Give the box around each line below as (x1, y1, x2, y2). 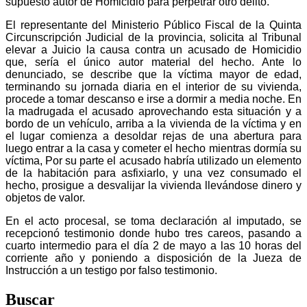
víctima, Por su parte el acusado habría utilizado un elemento (5, 154, 302, 167)
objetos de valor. (5, 191, 85, 204)
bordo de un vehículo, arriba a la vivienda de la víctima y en (5, 117, 302, 130)
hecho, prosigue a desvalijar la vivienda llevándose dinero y (5, 179, 302, 191)
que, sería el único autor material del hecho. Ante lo (5, 56, 302, 68)
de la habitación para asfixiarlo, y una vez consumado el (5, 167, 302, 179)
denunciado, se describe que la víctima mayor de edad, (5, 68, 302, 80)
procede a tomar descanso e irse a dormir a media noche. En (5, 93, 302, 105)
